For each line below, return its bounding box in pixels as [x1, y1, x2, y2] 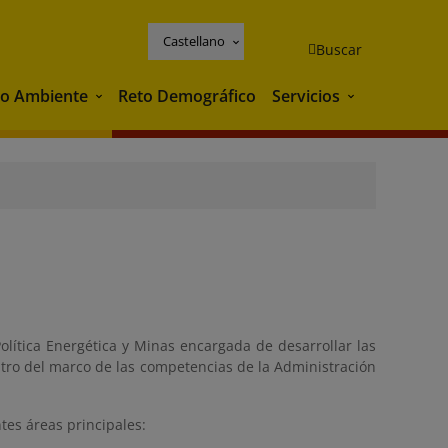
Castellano [163, 31, 225, 50]
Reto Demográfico [118, 84, 256, 107]
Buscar [316, 39, 362, 59]
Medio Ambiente [91, 86, 217, 109]
